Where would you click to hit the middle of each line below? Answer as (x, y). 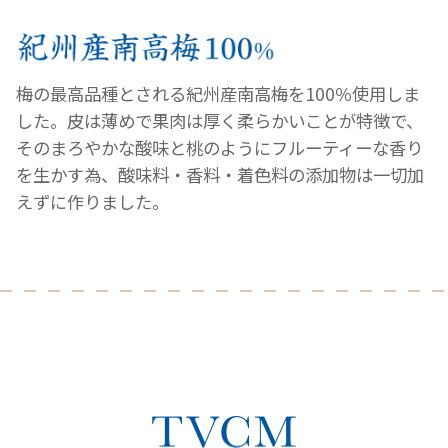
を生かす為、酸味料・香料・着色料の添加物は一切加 (220, 174)
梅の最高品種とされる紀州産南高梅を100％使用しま (218, 93)
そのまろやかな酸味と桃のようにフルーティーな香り (219, 147)
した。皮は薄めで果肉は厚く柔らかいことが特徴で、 (219, 120)
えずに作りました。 (92, 201)
